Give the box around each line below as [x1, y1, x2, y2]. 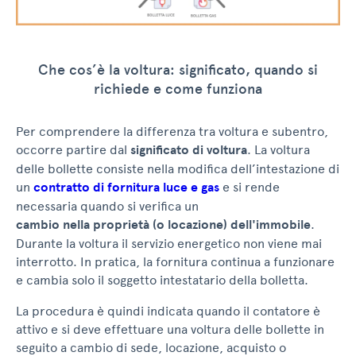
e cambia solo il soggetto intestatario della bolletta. [16, 273, 308, 288]
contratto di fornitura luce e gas [33, 180, 219, 196]
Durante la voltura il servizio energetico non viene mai [16, 236, 322, 252]
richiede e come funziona [94, 80, 262, 99]
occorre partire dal [16, 142, 130, 158]
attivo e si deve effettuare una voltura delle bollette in [16, 322, 324, 338]
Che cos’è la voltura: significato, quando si [38, 61, 318, 79]
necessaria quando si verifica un [16, 199, 199, 215]
